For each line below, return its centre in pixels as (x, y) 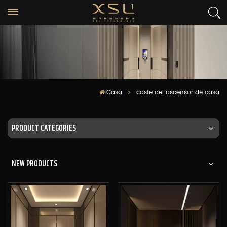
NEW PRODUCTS (34, 163)
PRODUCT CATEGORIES (44, 128)
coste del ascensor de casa (178, 92)
